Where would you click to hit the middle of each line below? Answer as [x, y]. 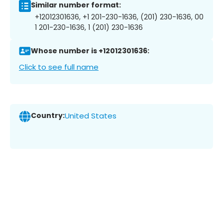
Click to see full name [59, 67]
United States [91, 116]
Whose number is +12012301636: [90, 51]
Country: [48, 116]
